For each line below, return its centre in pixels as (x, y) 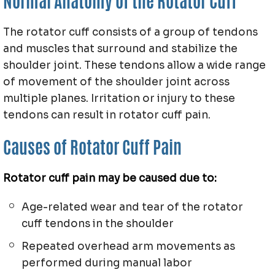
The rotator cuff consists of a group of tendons (130, 32)
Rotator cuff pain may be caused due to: (110, 178)
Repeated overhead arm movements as (128, 246)
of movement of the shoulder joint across (116, 82)
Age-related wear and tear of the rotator (132, 207)
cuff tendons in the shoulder (98, 224)
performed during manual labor (107, 263)
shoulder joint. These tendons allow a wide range (134, 65)
